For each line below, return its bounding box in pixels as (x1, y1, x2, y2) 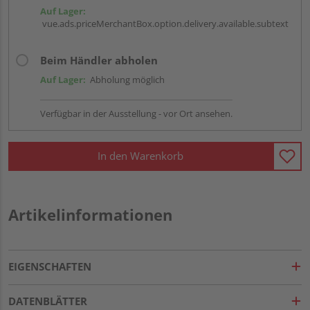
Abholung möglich (86, 73, 165, 86)
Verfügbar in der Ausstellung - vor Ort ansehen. (40, 107, 232, 120)
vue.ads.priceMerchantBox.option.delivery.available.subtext (40, 17, 289, 30)
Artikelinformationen (8, 203, 172, 225)
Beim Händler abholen (40, 53, 158, 67)
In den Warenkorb (98, 149, 183, 163)
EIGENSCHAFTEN (8, 259, 91, 273)
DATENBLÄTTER (8, 293, 87, 308)
